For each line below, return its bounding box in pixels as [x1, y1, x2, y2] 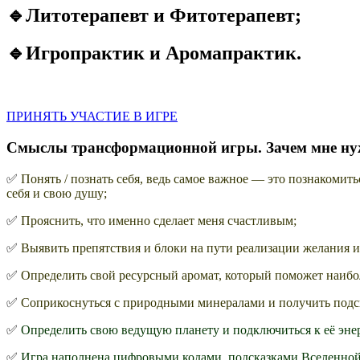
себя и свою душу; [6, 186, 107, 200]
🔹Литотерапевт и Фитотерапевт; [6, 5, 301, 27]
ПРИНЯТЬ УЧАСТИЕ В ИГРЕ [6, 109, 178, 124]
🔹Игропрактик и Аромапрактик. [6, 43, 301, 64]
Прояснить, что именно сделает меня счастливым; [21, 213, 297, 227]
